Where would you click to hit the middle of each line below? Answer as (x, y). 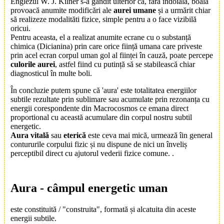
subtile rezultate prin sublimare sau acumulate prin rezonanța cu (110, 99)
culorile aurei (33, 64)
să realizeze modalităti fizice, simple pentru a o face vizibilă (103, 19)
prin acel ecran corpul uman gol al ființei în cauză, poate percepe (112, 55)
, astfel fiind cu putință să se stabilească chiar (125, 64)
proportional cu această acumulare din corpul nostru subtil (101, 117)
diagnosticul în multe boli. (51, 73)
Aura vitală (30, 135)
